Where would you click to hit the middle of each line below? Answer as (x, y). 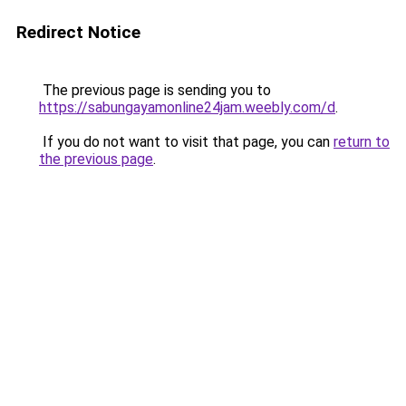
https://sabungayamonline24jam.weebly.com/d (187, 107)
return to (362, 142)
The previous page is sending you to (155, 90)
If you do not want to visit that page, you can (186, 142)
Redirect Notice (78, 32)
